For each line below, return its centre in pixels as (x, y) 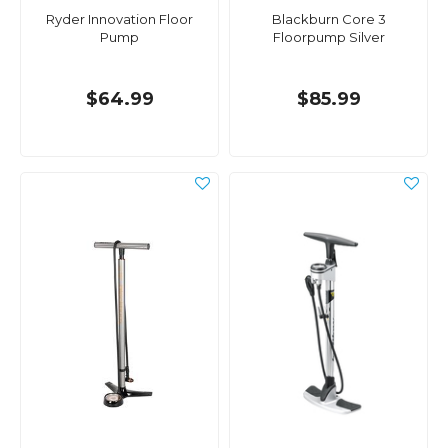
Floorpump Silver (328, 37)
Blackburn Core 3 (328, 19)
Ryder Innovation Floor (119, 19)
